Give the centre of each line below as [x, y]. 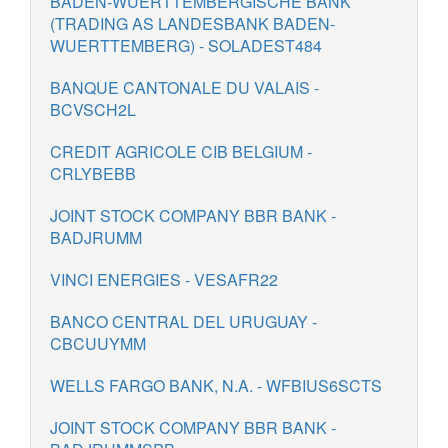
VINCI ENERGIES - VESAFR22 [164, 279]
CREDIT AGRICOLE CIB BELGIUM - [181, 151]
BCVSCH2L [93, 109]
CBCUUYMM [98, 343]
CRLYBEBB [93, 173]
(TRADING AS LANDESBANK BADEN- [192, 23]
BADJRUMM [96, 237]
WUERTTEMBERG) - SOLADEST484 [186, 45]
